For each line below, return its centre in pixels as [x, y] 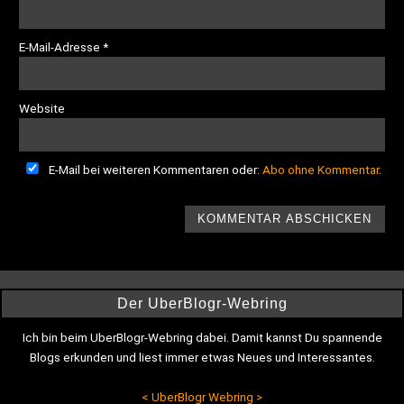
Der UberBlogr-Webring [202, 304]
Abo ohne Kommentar [321, 170]
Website [42, 109]
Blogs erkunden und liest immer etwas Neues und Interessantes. [202, 358]
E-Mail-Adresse [61, 47]
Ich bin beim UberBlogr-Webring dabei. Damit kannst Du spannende [202, 338]
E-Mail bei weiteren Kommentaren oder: [155, 170]
